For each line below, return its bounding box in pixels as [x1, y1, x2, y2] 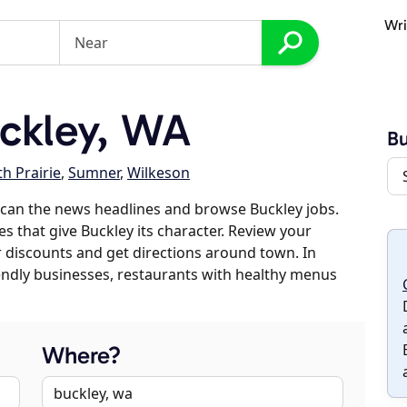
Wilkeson [127, 163, 190, 183]
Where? [42, 342, 121, 370]
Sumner [68, 163, 120, 183]
